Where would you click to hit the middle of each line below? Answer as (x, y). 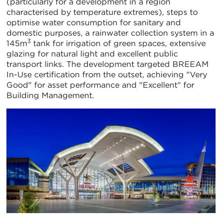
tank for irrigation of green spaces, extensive (118, 44)
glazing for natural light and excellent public (92, 54)
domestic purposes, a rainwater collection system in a (110, 33)
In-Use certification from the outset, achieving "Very (107, 75)
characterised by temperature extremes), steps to (102, 12)
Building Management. (50, 96)
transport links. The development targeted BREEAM (108, 64)
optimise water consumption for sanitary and (94, 23)
